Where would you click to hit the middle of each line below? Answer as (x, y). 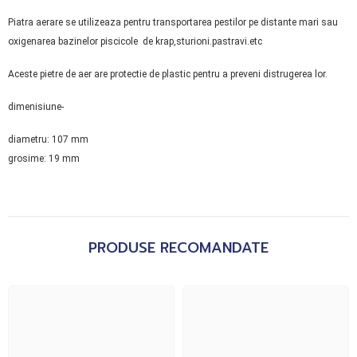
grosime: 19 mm (45, 158)
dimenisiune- (36, 106)
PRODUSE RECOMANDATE (178, 247)
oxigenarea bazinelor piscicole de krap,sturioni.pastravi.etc (135, 41)
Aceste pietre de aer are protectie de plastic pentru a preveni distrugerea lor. (168, 74)
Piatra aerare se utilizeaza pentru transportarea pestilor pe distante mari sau (173, 22)
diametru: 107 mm (49, 139)
